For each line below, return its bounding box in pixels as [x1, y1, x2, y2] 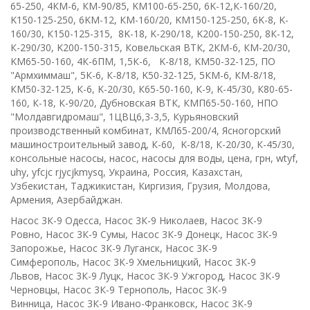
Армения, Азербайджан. [10, 193, 122, 207]
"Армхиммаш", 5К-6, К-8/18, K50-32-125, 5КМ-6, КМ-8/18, [10, 69, 276, 82]
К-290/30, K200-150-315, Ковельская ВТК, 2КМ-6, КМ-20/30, [10, 41, 291, 55]
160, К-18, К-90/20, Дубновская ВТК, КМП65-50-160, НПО [10, 96, 278, 110]
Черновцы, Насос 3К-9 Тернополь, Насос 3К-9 [10, 283, 227, 297]
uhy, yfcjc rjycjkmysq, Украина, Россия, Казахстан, [10, 165, 243, 179]
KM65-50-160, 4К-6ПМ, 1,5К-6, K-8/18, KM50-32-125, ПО [10, 55, 275, 69]
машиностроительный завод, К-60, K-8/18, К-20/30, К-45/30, [10, 138, 295, 152]
